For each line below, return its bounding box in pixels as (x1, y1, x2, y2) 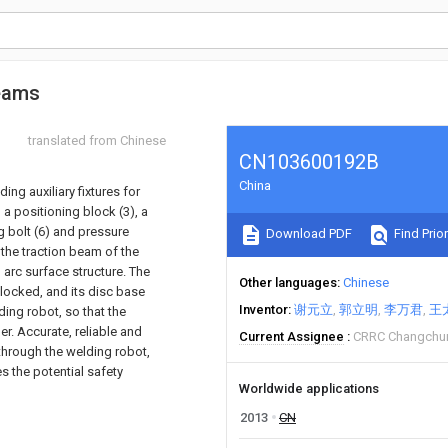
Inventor (239, 302, 288, 317)
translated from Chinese (28, 133, 166, 148)
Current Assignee (239, 329, 344, 344)
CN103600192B (239, 150, 379, 174)
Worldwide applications (239, 381, 379, 396)
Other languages (239, 275, 337, 290)
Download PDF (263, 226, 352, 242)
